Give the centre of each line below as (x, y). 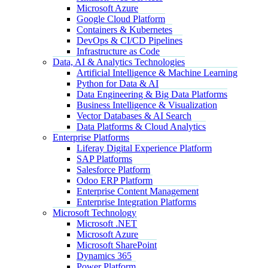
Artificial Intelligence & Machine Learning (157, 72)
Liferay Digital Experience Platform (144, 148)
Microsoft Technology (95, 212)
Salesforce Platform (113, 169)
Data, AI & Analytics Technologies (119, 62)
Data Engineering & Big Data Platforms (152, 94)
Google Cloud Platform (121, 19)
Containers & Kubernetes (124, 29)
